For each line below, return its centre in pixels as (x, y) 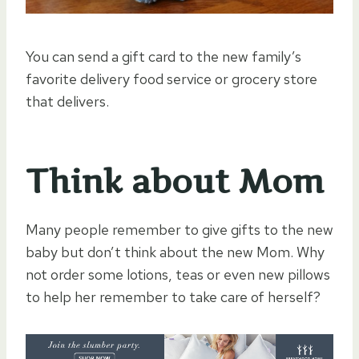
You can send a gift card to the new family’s (163, 56)
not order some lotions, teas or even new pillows (178, 274)
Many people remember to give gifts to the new (179, 229)
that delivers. (67, 101)
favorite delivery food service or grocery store (171, 79)
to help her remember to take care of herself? (173, 296)
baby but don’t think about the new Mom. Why (175, 252)
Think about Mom (175, 181)
